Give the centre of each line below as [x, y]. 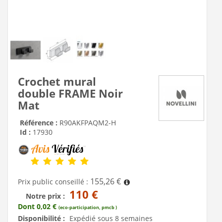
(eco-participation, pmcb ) [88, 207]
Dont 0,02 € [38, 206]
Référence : [40, 123]
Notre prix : [46, 196]
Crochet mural [57, 82]
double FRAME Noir [70, 93]
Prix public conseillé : [54, 181]
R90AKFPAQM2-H [88, 123]
